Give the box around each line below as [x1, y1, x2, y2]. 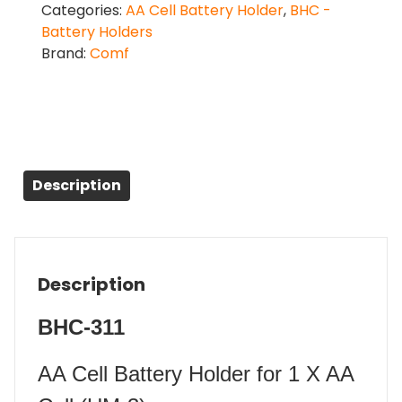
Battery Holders [41, 22, 153, 43]
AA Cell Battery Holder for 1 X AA [38, 362, 354, 387]
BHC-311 [38, 315, 125, 340]
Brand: [41, 43, 90, 65]
